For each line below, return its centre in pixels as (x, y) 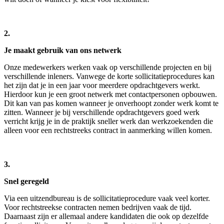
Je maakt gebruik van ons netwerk (63, 50)
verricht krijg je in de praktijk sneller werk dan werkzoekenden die (108, 121)
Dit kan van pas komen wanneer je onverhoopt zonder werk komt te (111, 103)
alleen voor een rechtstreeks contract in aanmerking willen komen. (108, 130)
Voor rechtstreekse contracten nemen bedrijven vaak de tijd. (98, 207)
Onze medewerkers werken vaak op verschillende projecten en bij (108, 67)
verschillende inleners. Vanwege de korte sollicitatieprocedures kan (109, 76)
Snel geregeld (26, 181)
